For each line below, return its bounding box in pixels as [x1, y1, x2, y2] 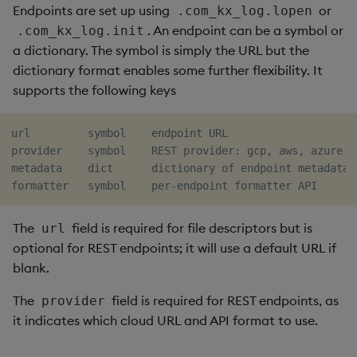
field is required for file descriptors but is [69, 220, 313, 236]
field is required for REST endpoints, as [108, 292, 339, 308]
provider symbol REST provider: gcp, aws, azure [11, 144, 343, 157]
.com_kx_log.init [16, 23, 144, 38]
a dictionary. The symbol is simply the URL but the [13, 42, 309, 58]
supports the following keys [13, 82, 176, 98]
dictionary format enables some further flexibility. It [13, 62, 323, 78]
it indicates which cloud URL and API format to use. [13, 312, 318, 328]
